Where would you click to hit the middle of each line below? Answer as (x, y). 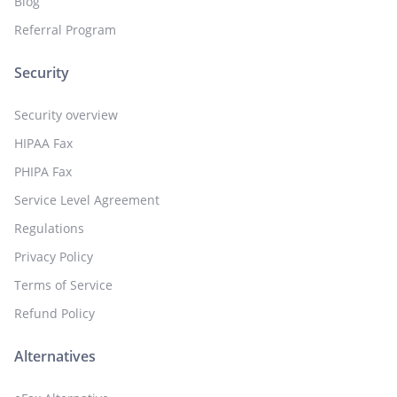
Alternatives (55, 356)
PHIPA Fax (43, 171)
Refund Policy (54, 313)
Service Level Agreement (87, 199)
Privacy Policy (54, 256)
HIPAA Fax (43, 143)
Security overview (66, 114)
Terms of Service (63, 284)
